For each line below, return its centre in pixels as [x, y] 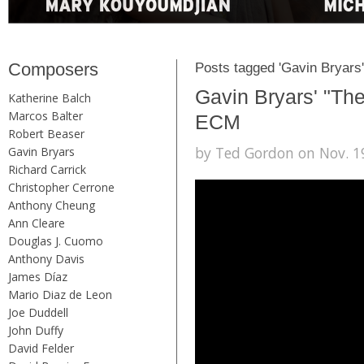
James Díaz [38, 276]
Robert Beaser [46, 133]
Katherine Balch [50, 97]
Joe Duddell [38, 312]
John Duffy [36, 330]
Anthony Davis [46, 258]
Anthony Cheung [52, 205]
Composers [53, 69]
